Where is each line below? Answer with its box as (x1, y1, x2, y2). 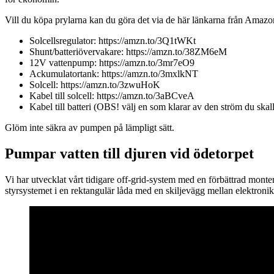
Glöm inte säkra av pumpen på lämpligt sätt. (5, 122, 174, 133)
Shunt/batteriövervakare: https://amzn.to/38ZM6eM (29, 46, 227, 57)
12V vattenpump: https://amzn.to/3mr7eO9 (29, 57, 194, 68)
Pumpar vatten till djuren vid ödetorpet (5, 146, 254, 162)
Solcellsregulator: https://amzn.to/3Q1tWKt (29, 35, 196, 46)
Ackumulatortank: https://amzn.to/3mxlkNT (29, 68, 198, 80)
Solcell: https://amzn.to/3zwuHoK (29, 80, 160, 91)
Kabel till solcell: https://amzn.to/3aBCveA (29, 91, 194, 102)
